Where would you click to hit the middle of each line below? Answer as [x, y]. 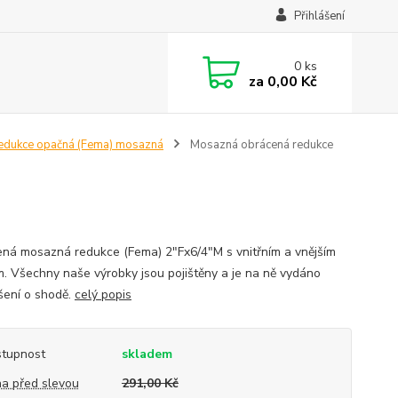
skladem [147, 354]
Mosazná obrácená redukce [260, 145]
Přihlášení [319, 16]
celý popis [103, 295]
